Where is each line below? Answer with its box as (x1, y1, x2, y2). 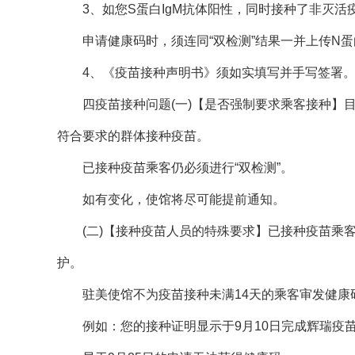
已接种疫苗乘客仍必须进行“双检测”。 (82, 160, 293, 174)
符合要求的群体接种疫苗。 (57, 128, 209, 143)
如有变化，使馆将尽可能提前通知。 (82, 192, 285, 206)
